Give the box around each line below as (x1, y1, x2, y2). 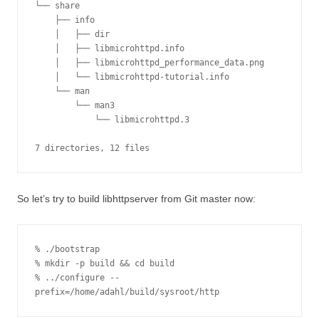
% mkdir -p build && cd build (35, 258, 174, 268)
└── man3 (35, 100, 75, 110)
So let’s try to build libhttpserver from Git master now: (17, 193, 256, 204)
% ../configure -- (35, 273, 120, 283)
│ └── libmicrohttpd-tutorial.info (35, 72, 55, 82)
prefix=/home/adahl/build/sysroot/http (35, 287, 219, 297)
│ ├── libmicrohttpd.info (35, 43, 55, 53)
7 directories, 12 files (35, 143, 150, 153)
